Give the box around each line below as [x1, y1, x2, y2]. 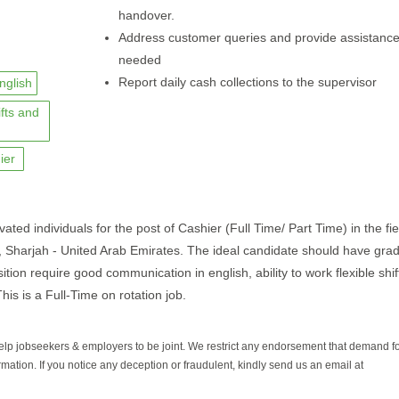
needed [118, 53, 161, 67]
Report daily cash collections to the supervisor [118, 75, 377, 89]
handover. [118, 8, 175, 22]
